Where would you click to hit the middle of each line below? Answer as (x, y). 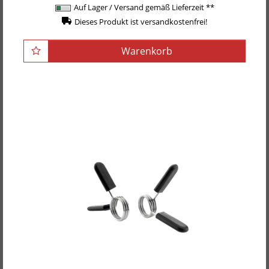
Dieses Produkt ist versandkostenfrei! (141, 22)
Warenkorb (147, 51)
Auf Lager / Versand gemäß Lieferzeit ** (144, 7)
